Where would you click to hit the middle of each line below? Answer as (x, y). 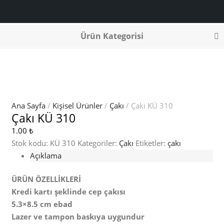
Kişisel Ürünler (77, 105)
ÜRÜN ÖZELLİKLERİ (46, 179)
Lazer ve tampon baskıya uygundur (78, 216)
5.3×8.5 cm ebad (42, 204)
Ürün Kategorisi (112, 36)
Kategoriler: (98, 143)
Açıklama (46, 155)
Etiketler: (151, 143)
